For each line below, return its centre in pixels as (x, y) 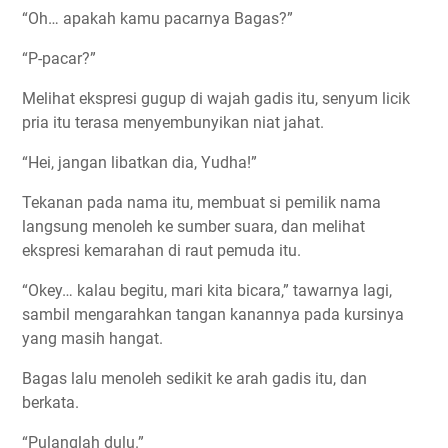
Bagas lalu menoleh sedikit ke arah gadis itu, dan (194, 378)
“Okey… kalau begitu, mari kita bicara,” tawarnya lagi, (207, 290)
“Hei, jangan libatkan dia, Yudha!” (139, 162)
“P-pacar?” (59, 58)
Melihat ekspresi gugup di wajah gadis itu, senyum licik (216, 98)
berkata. (50, 402)
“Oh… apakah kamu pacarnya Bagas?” (157, 18)
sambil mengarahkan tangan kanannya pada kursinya (213, 314)
